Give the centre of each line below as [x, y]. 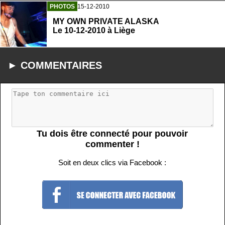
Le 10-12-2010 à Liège [94, 31]
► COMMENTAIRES [55, 65]
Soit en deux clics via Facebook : [113, 162]
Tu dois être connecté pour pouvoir [113, 133]
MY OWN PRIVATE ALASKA [106, 22]
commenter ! [112, 144]
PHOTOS [62, 7]
